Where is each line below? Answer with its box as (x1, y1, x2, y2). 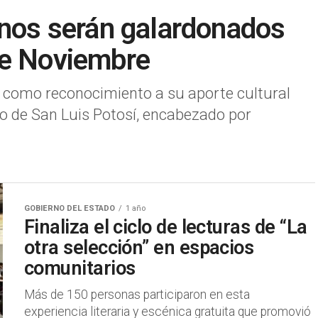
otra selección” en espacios (24, 236, 254, 259)
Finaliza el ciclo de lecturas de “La (24, 216, 307, 238)
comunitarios (24, 257, 136, 280)
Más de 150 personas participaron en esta (24, 287, 250, 302)
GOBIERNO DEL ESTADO (24, 204, 115, 213)
